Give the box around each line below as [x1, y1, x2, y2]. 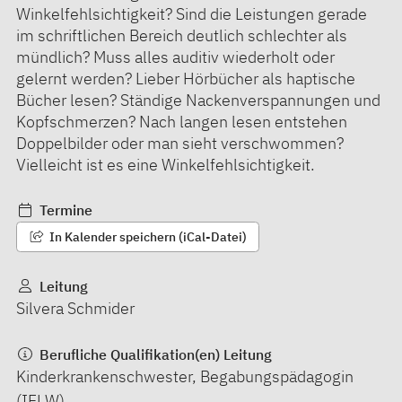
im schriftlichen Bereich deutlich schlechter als [16, 24, 347, 46]
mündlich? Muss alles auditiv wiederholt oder [16, 46, 335, 67]
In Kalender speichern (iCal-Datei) [46, 228, 247, 245]
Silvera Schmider [16, 297, 135, 319]
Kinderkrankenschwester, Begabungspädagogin [16, 365, 354, 387]
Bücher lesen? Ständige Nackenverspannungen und [16, 89, 380, 110]
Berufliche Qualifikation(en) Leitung [35, 345, 272, 363]
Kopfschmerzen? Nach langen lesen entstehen [16, 110, 347, 132]
